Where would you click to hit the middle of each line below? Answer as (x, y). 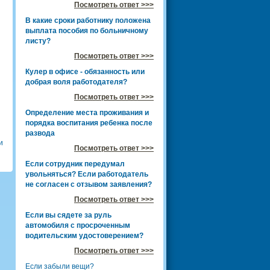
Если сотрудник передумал (75, 164)
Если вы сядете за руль (68, 215)
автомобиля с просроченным (78, 225)
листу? (38, 41)
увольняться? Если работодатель (87, 174)
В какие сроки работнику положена (88, 20)
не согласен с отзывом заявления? (89, 184)
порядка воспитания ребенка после (89, 123)
